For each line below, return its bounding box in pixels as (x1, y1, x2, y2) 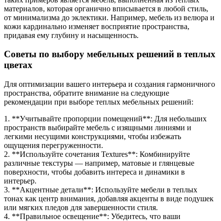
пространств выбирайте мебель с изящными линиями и (4, 123, 191, 132)
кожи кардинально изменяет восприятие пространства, (4, 22, 189, 31)
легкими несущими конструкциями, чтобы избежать (4, 132, 181, 141)
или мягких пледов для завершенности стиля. (4, 203, 158, 212)
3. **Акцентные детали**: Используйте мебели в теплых (4, 185, 197, 194)
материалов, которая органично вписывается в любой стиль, (4, 4, 208, 13)
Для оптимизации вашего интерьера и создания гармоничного (4, 80, 215, 89)
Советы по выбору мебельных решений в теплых (4, 49, 216, 60)
